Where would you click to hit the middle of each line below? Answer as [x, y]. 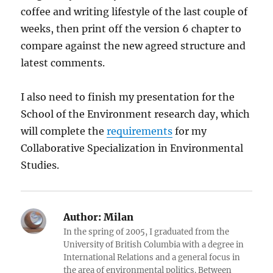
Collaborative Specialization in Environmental [132, 148]
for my [190, 131]
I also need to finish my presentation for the [128, 97]
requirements [140, 131]
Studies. [40, 165]
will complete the [64, 131]
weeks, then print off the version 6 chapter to [131, 29]
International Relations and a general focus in [152, 258]
